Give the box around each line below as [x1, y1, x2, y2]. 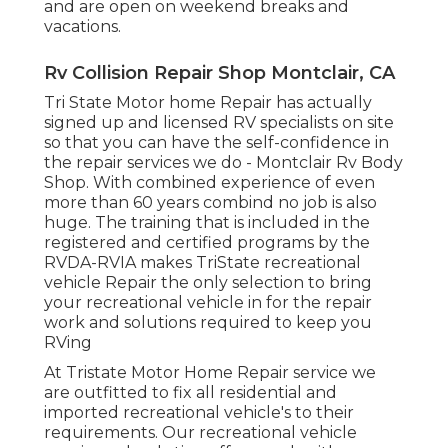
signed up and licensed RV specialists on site [44, 112, 394, 132]
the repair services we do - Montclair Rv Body [44, 152, 403, 172]
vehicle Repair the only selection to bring [44, 272, 372, 292]
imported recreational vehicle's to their [44, 402, 354, 422]
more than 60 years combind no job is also [44, 192, 377, 212]
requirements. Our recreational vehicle [44, 422, 357, 442]
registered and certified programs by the [44, 232, 370, 252]
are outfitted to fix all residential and [44, 382, 337, 402]
